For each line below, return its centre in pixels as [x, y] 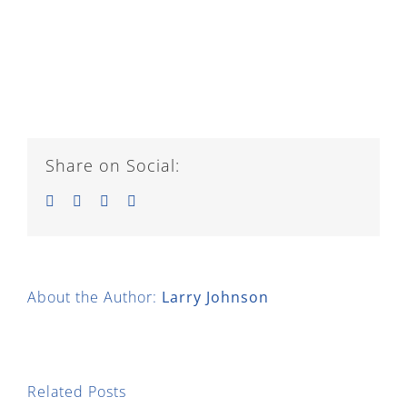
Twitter [101, 200]
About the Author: [94, 297]
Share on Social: [113, 165]
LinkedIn [134, 200]
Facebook [82, 200]
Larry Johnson [215, 297]
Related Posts [77, 391]
